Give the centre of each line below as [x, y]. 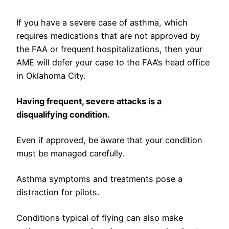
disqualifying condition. [63, 115]
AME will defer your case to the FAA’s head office [113, 63]
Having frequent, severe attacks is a [89, 101]
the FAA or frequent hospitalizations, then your [109, 49]
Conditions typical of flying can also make [100, 218]
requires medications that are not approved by [108, 36]
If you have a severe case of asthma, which [102, 23]
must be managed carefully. [72, 154]
